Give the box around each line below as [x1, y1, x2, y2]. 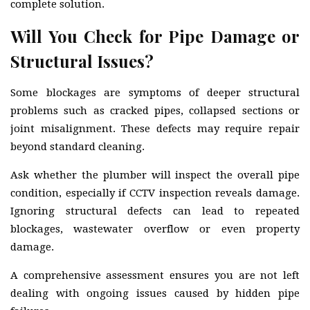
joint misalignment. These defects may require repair [10, 122, 300, 135]
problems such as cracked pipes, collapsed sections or [10, 104, 300, 117]
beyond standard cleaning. [10, 140, 145, 153]
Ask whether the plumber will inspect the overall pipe [10, 168, 300, 181]
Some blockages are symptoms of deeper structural [10, 86, 300, 99]
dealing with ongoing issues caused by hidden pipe [10, 286, 300, 300]
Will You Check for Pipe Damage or [10, 24, 300, 47]
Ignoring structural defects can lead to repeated [10, 204, 300, 217]
